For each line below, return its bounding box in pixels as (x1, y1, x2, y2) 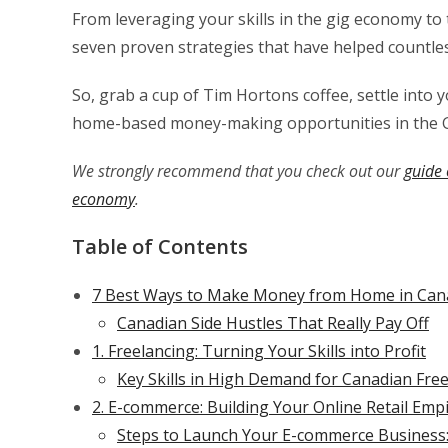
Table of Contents (72, 233, 248, 260)
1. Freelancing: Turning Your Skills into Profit (92, 340, 426, 362)
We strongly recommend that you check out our (72, 160, 404, 182)
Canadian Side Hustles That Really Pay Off (117, 312, 429, 334)
